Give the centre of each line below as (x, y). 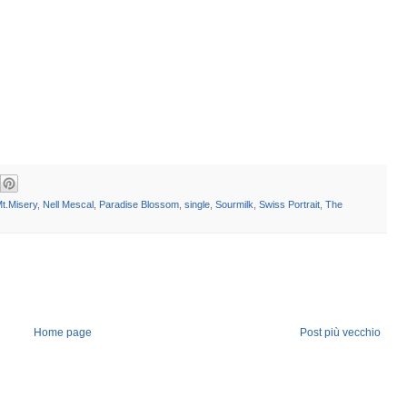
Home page (62, 332)
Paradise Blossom (139, 204)
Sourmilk (234, 204)
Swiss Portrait (289, 204)
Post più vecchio (340, 332)
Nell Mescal (68, 204)
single (197, 204)
